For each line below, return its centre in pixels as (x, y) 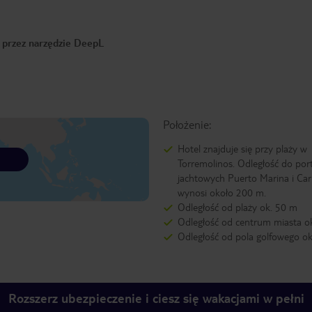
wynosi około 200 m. (221, 193)
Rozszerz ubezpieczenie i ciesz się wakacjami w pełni (156, 298)
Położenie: (187, 125)
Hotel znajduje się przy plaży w (242, 149)
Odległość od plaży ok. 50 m (237, 207)
